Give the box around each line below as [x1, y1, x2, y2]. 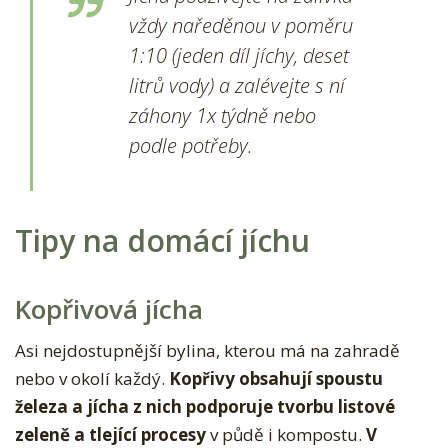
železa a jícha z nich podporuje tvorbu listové [15, 395, 395, 419]
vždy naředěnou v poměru [129, 12, 353, 40]
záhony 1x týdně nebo [129, 102, 316, 130]
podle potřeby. [129, 132, 253, 160]
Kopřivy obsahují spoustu [169, 367, 383, 391]
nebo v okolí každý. [15, 367, 169, 391]
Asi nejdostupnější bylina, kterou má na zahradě [15, 339, 400, 363]
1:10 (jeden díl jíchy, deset [129, 42, 349, 70]
